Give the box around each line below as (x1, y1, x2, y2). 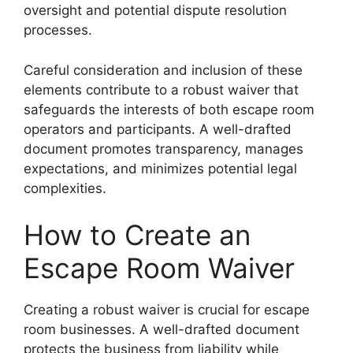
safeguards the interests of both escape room (24, 101, 314, 117)
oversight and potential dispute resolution (24, 2, 287, 18)
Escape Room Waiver (24, 251, 295, 284)
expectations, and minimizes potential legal (24, 160, 297, 176)
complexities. (24, 180, 106, 196)
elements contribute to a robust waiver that (24, 81, 299, 98)
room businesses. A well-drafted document (24, 321, 299, 337)
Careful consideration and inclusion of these (24, 61, 303, 78)
